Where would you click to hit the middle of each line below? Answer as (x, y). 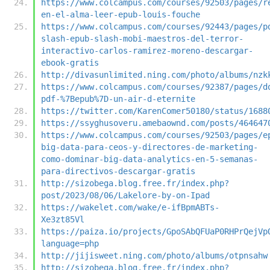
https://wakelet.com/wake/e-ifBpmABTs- (130, 207)
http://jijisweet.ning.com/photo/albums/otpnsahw (154, 255)
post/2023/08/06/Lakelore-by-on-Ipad (125, 195)
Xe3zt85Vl (63, 219)
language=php (70, 243)
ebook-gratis (70, 62)
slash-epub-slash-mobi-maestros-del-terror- (142, 38)
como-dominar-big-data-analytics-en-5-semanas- (149, 159)
